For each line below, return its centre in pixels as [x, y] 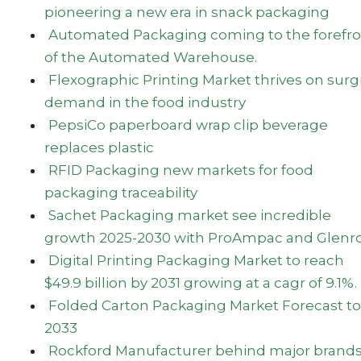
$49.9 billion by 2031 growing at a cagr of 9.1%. [201, 282]
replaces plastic [100, 147]
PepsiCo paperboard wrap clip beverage [188, 124]
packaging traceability [121, 192]
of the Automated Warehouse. [151, 57]
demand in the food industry [145, 102]
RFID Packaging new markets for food [180, 170]
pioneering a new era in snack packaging [187, 12]
